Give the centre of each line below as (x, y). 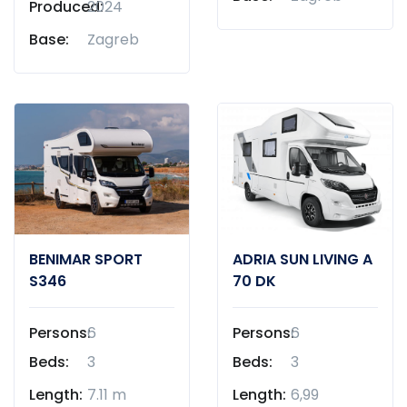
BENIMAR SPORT (86, 259)
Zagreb (113, 39)
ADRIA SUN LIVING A (303, 259)
